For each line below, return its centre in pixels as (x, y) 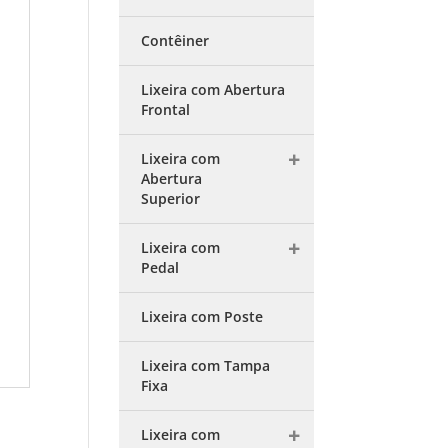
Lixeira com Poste (202, 316)
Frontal (166, 109)
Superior (171, 198)
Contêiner (175, 40)
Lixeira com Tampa (206, 365)
